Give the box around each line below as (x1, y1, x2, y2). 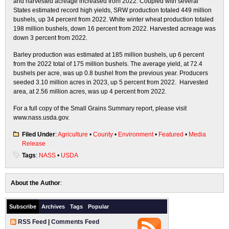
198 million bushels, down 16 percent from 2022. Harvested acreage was (13, 25, 216, 32)
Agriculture (58, 131, 88, 138)
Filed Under (22, 131, 55, 138)
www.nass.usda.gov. (13, 114, 70, 121)
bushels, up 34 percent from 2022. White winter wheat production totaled (13, 16, 214, 23)
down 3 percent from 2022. (13, 34, 87, 41)
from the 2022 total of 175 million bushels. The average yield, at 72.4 (13, 60, 202, 67)
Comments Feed (51, 218, 99, 225)
